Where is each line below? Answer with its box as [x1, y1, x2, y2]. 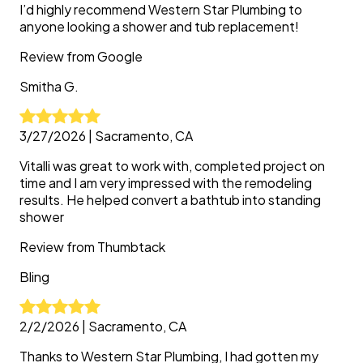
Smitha [19, 78, 62, 95]
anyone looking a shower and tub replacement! [19, 18, 299, 35]
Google [97, 48, 143, 65]
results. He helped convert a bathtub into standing [19, 191, 321, 208]
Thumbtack [97, 238, 165, 255]
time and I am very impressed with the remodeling [19, 174, 312, 191]
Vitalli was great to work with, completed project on [19, 157, 325, 174]
